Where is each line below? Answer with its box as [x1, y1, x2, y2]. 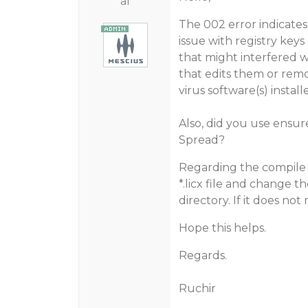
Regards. [178, 249, 227, 262]
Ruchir [178, 282, 216, 295]
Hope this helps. [178, 221, 266, 234]
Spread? [178, 133, 225, 146]
